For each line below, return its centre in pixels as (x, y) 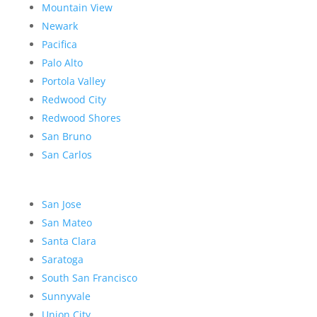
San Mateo (67, 223)
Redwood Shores (81, 118)
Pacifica (59, 45)
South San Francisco (89, 278)
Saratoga (62, 260)
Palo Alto (62, 63)
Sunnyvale (66, 296)
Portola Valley (73, 81)
